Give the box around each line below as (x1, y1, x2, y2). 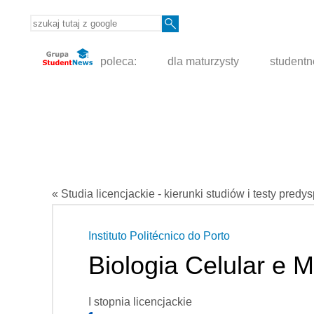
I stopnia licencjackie (88, 296, 192, 308)
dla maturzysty (168, 55, 240, 68)
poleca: (97, 55, 137, 68)
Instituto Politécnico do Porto (88, 230, 230, 243)
